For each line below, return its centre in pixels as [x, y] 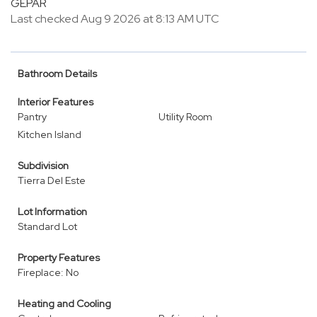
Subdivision [43, 166]
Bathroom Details [57, 74]
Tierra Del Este [52, 180]
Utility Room [185, 117]
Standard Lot [47, 226]
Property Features [59, 258]
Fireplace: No [48, 272]
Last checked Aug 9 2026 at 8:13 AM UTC [115, 19]
